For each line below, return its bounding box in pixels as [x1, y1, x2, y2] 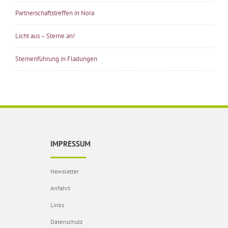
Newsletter [50, 167, 79, 175]
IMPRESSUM [50, 139, 91, 149]
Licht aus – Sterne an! [15, 32, 75, 40]
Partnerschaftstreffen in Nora [15, 9, 94, 17]
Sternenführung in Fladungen [15, 54, 97, 63]
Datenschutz [50, 218, 82, 225]
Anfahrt [50, 184, 70, 192]
